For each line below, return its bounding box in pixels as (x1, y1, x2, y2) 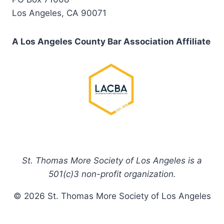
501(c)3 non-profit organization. (48, 169, 176, 179)
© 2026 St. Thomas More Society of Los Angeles (13, 191, 211, 201)
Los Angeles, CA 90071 (12, 8, 106, 18)
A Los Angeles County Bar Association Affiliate (12, 36, 210, 46)
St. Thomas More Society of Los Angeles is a (22, 155, 202, 165)
